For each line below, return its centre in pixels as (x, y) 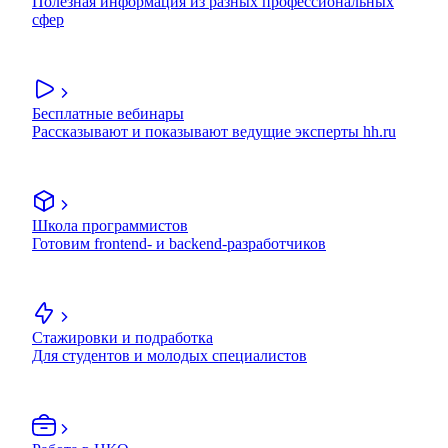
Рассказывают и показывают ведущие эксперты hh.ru (214, 132)
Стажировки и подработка (122, 338)
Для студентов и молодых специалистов (169, 356)
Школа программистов (110, 226)
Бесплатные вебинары (108, 114)
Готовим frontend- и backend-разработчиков (179, 244)
